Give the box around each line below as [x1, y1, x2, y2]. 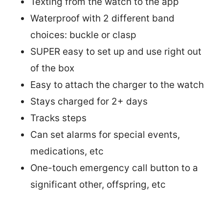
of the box [30, 63, 74, 74]
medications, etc [30, 146, 104, 157]
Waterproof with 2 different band [30, 13, 175, 24]
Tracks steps [30, 112, 87, 124]
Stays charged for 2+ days [30, 96, 148, 108]
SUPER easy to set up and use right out [30, 46, 201, 58]
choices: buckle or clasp [30, 29, 136, 41]
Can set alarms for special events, [30, 129, 180, 141]
